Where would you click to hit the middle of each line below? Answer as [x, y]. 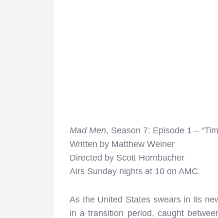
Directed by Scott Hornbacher [127, 157]
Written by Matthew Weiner [122, 144]
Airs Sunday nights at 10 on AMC [134, 171]
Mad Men [88, 130]
